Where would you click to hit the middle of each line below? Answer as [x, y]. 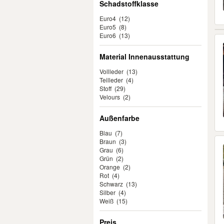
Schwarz [111, 184]
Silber [107, 192]
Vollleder [111, 71]
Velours [110, 97]
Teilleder [111, 80]
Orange [110, 167]
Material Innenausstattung [144, 56]
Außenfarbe [119, 118]
